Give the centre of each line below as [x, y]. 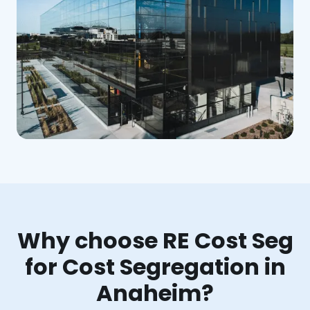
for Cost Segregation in [155, 266]
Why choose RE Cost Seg [155, 240]
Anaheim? [155, 293]
